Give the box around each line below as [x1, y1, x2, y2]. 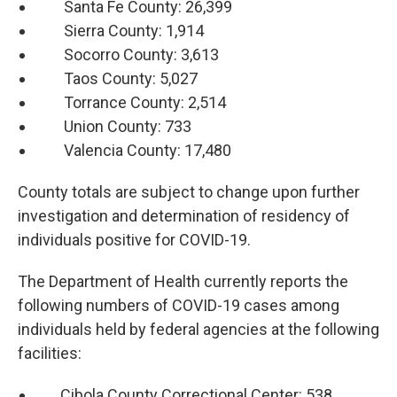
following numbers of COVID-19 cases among [18, 296, 339, 315]
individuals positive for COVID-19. [18, 230, 251, 250]
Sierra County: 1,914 [35, 21, 204, 41]
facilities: [18, 344, 82, 363]
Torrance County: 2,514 [35, 93, 226, 113]
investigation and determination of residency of [18, 206, 350, 226]
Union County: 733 [35, 117, 191, 136]
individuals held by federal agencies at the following [18, 320, 379, 339]
